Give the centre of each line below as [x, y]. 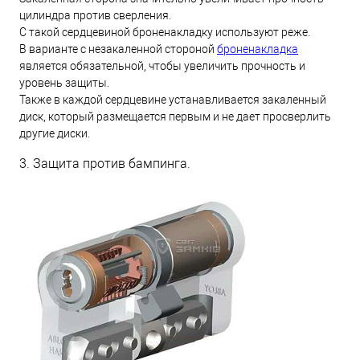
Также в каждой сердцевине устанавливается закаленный [173, 99]
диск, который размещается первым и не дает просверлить [175, 116]
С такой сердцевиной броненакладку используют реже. [165, 32]
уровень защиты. [64, 82]
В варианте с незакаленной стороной [118, 49]
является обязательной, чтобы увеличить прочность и [162, 65]
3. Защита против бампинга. [105, 163]
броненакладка [258, 49]
